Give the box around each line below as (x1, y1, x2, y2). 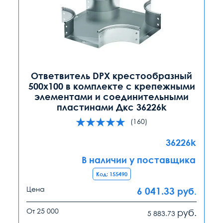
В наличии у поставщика (82, 154, 196, 165)
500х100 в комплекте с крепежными (28, 80, 195, 92)
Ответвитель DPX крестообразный (31, 70, 192, 81)
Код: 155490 (96, 170, 127, 177)
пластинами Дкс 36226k (57, 101, 166, 112)
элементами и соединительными (34, 91, 189, 102)
